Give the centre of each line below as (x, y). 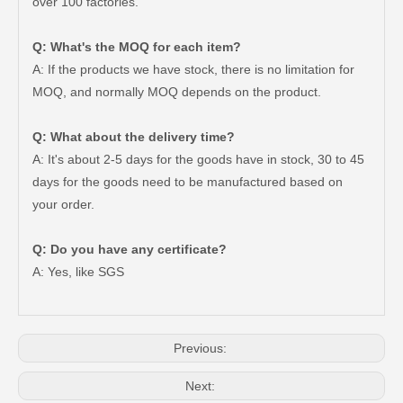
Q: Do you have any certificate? (130, 249)
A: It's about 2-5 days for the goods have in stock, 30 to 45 (198, 159)
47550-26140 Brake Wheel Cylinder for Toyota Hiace (188, 219)
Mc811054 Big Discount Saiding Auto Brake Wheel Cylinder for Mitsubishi (343, 219)
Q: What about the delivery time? (134, 137)
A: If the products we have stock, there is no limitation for (193, 69)
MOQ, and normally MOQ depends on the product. (177, 92)
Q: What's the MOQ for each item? (137, 47)
